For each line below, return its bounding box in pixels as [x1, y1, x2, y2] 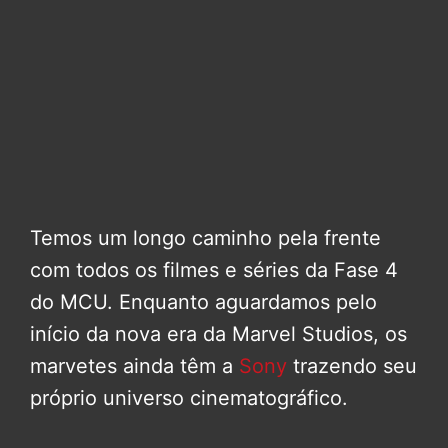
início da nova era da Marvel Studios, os [30, 322, 407, 347]
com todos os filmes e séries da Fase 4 [30, 258, 398, 283]
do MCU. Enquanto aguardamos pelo [30, 290, 377, 315]
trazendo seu [287, 354, 417, 379]
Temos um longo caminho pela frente [30, 226, 381, 251]
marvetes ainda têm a [30, 354, 233, 379]
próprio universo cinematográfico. [30, 386, 348, 411]
